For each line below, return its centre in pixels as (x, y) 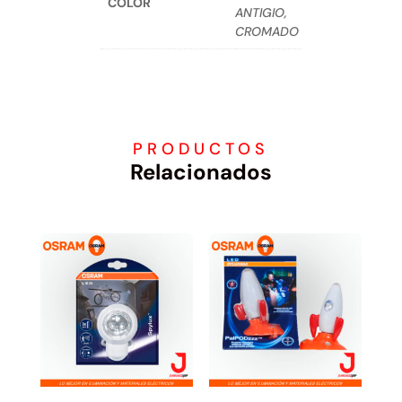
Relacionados (201, 172)
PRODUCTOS (201, 149)
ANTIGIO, (261, 12)
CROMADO (267, 31)
